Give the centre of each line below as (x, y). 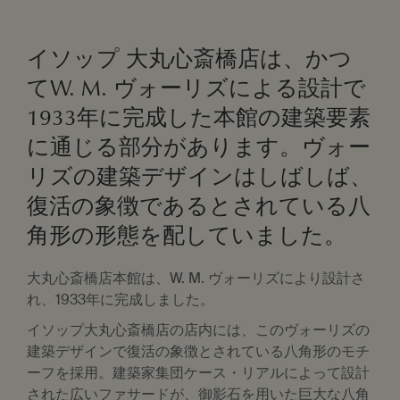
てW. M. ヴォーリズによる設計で (196, 88)
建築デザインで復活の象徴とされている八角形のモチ (198, 352)
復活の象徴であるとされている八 (199, 206)
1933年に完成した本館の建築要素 (199, 118)
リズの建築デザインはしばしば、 (200, 177)
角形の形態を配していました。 (187, 236)
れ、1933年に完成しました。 (121, 300)
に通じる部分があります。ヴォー (199, 147)
